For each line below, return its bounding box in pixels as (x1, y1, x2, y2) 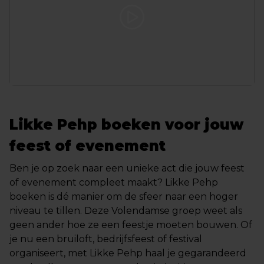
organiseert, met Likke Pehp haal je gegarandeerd (9, 247, 246, 259)
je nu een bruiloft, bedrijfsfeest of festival (9, 233, 202, 245)
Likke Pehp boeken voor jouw (9, 116, 243, 133)
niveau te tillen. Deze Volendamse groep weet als (9, 205, 242, 216)
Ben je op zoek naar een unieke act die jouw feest (9, 163, 245, 174)
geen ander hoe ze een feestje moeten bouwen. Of (9, 219, 252, 230)
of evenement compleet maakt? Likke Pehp (9, 177, 218, 188)
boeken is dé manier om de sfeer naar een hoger (9, 191, 238, 202)
